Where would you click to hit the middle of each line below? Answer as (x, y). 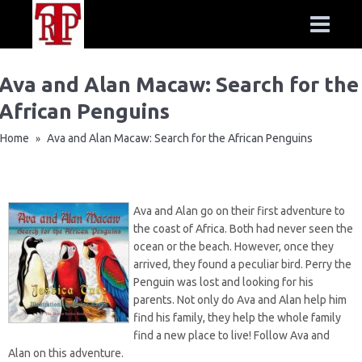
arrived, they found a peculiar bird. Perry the (242, 264)
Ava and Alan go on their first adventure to (239, 211)
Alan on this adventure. (66, 353)
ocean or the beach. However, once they (234, 246)
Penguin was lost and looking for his (223, 282)
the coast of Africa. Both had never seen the (243, 229)
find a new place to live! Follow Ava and (232, 335)
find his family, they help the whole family (237, 318)
